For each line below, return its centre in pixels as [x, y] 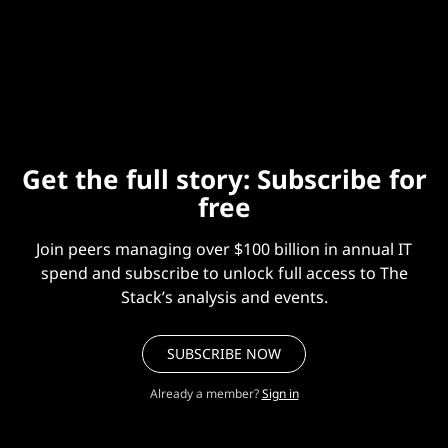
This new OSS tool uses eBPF [273, 27]
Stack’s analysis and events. [224, 296]
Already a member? [204, 393]
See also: [68, 27]
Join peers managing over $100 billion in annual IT [224, 248]
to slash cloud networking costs [187, 54]
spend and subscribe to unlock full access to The [224, 272]
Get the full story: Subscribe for [224, 178]
